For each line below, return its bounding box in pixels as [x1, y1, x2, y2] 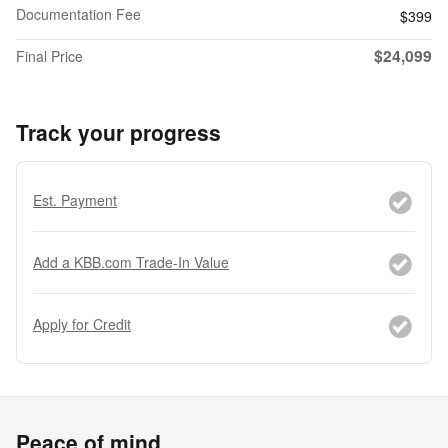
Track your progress [16, 116, 221, 147]
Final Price [16, 45, 83, 66]
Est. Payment [33, 189, 117, 210]
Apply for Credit [33, 313, 131, 334]
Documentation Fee [16, 3, 141, 24]
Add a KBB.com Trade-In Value [33, 251, 229, 272]
